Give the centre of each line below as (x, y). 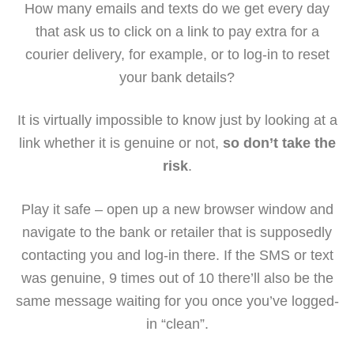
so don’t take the (279, 143)
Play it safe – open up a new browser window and (177, 209)
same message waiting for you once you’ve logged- (177, 301)
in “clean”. (177, 324)
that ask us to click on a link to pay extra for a (177, 31)
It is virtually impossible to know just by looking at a (177, 121)
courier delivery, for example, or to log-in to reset (177, 54)
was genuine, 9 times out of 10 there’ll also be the (177, 278)
